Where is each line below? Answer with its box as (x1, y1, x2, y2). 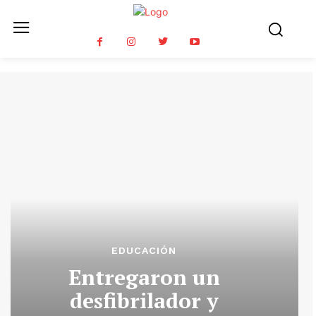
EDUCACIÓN (111, 245, 176, 256)
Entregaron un (68, 263, 220, 291)
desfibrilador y (69, 286, 219, 315)
